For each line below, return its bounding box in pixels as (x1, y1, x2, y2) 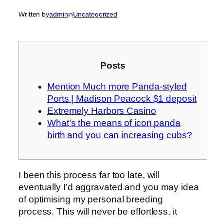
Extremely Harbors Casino (47, 106, 156, 116)
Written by (18, 10, 49, 18)
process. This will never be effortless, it (18, 206, 177, 217)
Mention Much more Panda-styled (47, 81, 187, 92)
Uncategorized (73, 10, 118, 18)
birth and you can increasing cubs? (47, 130, 192, 141)
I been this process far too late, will (18, 169, 160, 180)
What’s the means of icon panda (47, 118, 181, 128)
